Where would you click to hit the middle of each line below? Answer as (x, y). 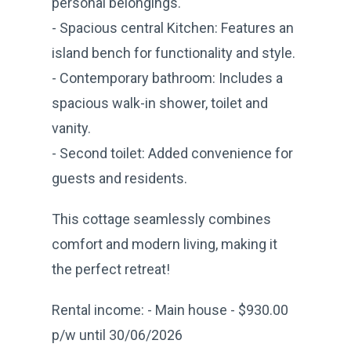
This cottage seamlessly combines (161, 219)
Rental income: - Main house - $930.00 (170, 309)
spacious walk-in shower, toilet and (160, 103)
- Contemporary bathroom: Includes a (167, 78)
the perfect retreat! (111, 269)
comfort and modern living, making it (165, 244)
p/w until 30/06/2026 (117, 335)
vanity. (71, 128)
